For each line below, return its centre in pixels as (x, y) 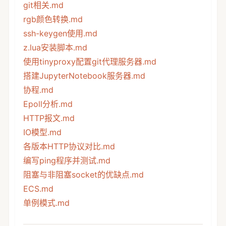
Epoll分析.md (48, 104)
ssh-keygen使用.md (60, 33)
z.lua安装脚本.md (55, 47)
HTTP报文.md (49, 118)
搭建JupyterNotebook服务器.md (84, 75)
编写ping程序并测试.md (67, 160)
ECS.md (38, 188)
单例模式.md (46, 203)
